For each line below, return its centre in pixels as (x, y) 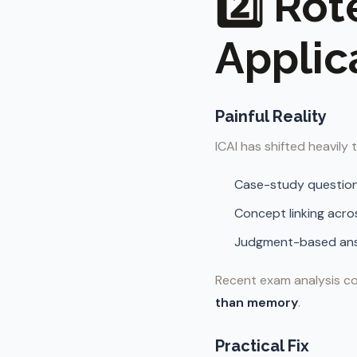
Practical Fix (262, 346)
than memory (257, 302)
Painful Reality (271, 116)
